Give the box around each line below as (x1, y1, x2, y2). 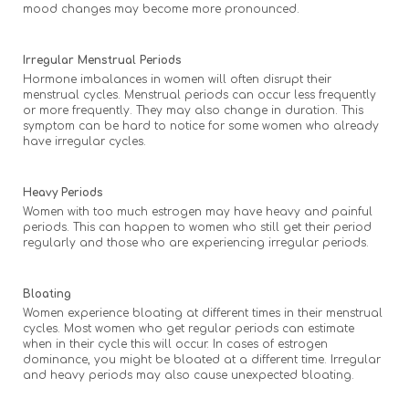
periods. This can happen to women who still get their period (23, 220, 372, 234)
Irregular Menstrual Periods (23, 53, 182, 67)
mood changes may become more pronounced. (23, 2, 299, 16)
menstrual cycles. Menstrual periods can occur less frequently (23, 88, 376, 101)
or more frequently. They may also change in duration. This (23, 103, 363, 117)
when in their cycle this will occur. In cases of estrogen (23, 337, 328, 351)
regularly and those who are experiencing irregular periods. (23, 236, 369, 249)
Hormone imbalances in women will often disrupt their (23, 72, 331, 86)
